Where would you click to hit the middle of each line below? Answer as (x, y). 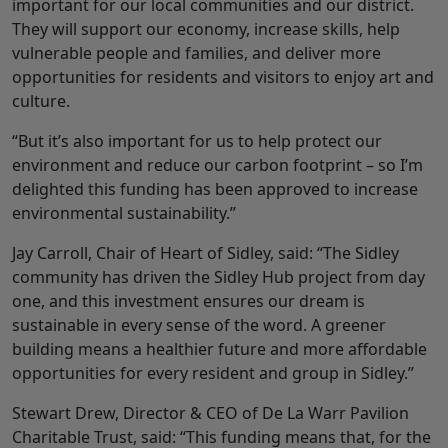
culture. (41, 101)
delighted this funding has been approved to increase (215, 189)
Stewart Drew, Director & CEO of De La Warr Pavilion (210, 413)
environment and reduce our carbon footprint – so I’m (217, 165)
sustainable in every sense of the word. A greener (199, 325)
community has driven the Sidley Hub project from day (218, 277)
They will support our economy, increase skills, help (206, 29)
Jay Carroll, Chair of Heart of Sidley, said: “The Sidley (205, 253)
